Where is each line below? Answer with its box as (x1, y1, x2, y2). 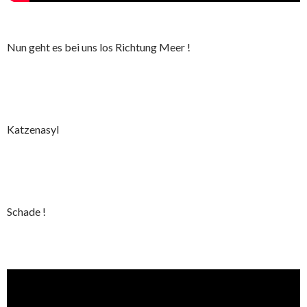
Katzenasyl (7, 123, 59, 136)
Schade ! (7, 205, 46, 219)
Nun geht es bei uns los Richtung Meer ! (7, 40, 191, 54)
